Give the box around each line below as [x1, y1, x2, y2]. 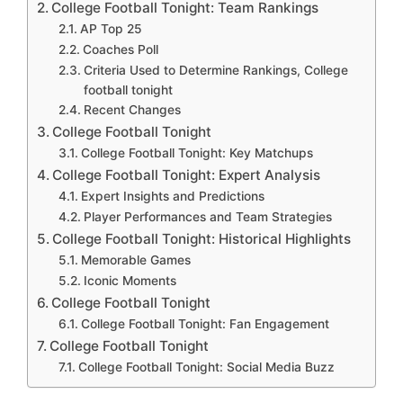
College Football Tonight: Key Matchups [80, 145, 313, 160]
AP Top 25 [79, 21, 142, 36]
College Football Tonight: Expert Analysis [52, 166, 321, 184]
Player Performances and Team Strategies [83, 209, 332, 224]
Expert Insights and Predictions [80, 188, 264, 203]
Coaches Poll [82, 41, 158, 57]
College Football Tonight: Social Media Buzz [77, 359, 335, 374]
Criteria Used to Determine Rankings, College [83, 62, 348, 77]
